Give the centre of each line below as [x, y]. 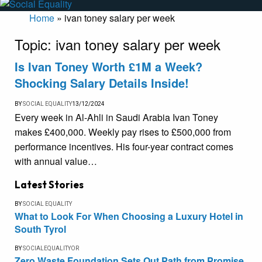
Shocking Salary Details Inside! [102, 83]
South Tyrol [40, 229]
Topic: [35, 44]
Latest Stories [49, 185]
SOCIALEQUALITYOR [51, 249]
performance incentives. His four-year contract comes [124, 147]
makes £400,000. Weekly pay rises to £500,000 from [123, 132]
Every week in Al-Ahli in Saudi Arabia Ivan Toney [116, 118]
